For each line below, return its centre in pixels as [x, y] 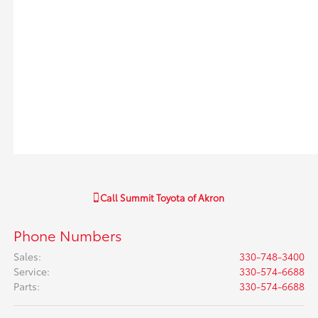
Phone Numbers [68, 235]
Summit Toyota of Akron [172, 198]
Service [31, 272]
